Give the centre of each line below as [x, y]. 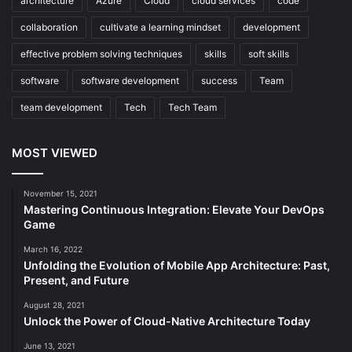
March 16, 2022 [53, 249]
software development [130, 81]
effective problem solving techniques [101, 54]
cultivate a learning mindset [160, 27]
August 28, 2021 [54, 305]
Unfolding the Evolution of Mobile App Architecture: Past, [177, 266]
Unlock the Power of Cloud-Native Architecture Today [167, 321]
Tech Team [192, 108]
